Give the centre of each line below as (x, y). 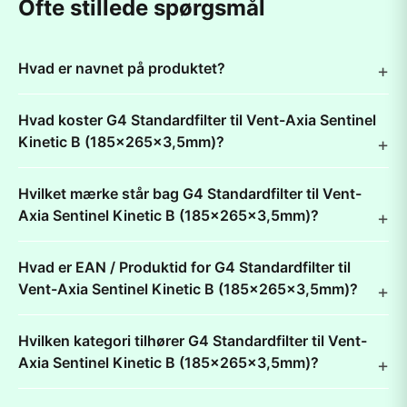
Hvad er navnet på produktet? (122, 68)
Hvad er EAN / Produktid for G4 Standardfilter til (184, 267)
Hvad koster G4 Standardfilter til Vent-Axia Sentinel (197, 120)
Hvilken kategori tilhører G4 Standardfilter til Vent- (193, 341)
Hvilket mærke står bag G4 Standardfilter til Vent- (190, 194)
